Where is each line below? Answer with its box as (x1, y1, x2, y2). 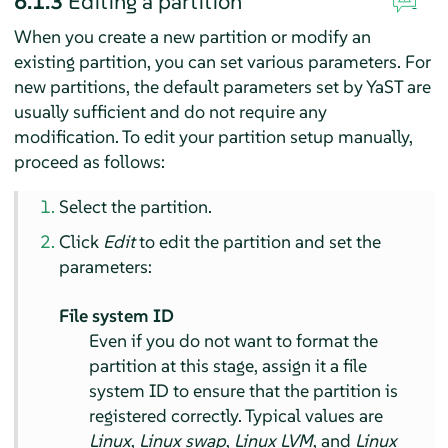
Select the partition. (59, 194, 213, 218)
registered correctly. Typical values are (89, 403, 384, 427)
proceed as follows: (13, 149, 165, 173)
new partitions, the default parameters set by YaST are (13, 74, 431, 98)
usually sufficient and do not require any (13, 99, 327, 123)
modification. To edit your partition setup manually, (13, 124, 413, 148)
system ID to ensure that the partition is (89, 378, 399, 402)
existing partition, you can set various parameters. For (13, 49, 431, 73)
